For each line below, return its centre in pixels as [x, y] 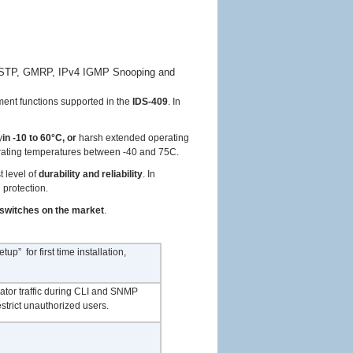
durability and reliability [91, 174]
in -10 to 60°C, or [39, 138]
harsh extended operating [133, 138]
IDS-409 [150, 102]
